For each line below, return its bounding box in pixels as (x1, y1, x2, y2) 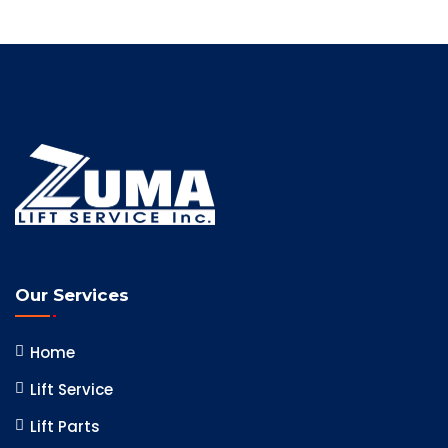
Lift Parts (30, 416, 100, 438)
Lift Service (30, 379, 113, 401)
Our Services (15, 285, 129, 306)
